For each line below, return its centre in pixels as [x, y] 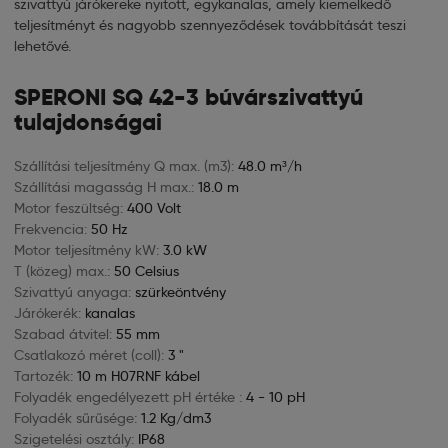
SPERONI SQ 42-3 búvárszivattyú [188, 97]
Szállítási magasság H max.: [104, 187]
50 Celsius [146, 271]
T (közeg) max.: [62, 271]
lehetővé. [42, 46]
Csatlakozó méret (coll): [89, 355]
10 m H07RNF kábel [138, 376]
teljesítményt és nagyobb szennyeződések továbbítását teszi [210, 25]
